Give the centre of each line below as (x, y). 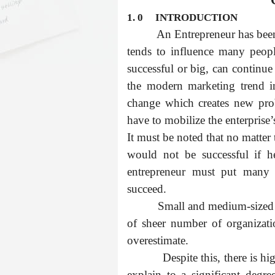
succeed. (147, 189)
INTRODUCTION (196, 17)
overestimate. (158, 240)
